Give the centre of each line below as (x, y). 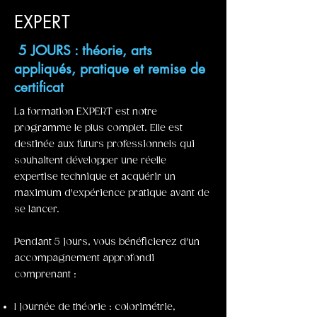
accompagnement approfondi (84, 258)
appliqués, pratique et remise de (110, 69)
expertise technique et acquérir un (95, 177)
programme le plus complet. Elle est (98, 128)
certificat (39, 87)
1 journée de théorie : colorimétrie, (95, 307)
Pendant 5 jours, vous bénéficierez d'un (107, 242)
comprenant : (45, 275)
